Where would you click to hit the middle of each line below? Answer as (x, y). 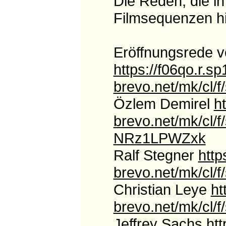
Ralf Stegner (156, 155)
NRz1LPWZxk (159, 138)
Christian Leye (162, 190)
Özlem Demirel (163, 104)
